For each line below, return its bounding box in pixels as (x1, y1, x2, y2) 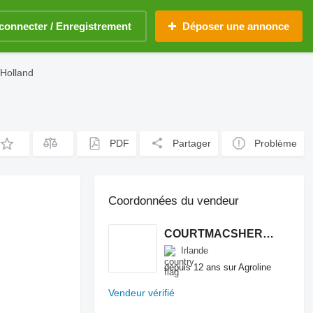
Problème (254, 138, 298, 149)
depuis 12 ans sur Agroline (164, 261, 272, 272)
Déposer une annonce (182, 20, 289, 32)
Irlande (181, 245, 209, 256)
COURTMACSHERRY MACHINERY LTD (263, 227, 275, 240)
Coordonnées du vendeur (108, 194, 240, 208)
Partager (173, 138, 212, 149)
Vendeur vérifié (108, 287, 175, 298)
